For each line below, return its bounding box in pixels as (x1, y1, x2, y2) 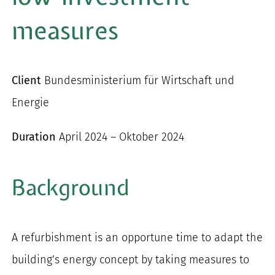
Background (12, 173, 130, 203)
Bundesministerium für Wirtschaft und (41, 73, 235, 87)
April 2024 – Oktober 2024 (56, 130, 185, 144)
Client (12, 73, 42, 87)
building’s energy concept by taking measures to (12, 252, 250, 266)
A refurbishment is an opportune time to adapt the (12, 230, 263, 244)
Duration (12, 130, 56, 144)
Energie (12, 95, 50, 109)
